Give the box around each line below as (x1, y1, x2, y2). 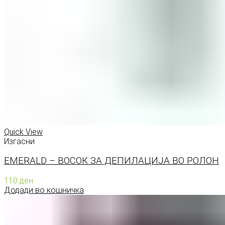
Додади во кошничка (4, 185, 84, 195)
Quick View (4, 127, 43, 137)
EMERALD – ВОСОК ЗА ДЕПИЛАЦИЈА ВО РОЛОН (4, 155, 219, 167)
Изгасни (4, 136, 35, 146)
